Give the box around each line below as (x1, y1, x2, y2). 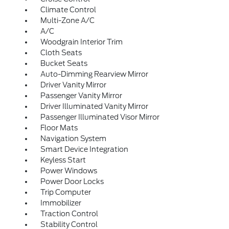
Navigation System (40, 134, 106, 143)
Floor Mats (40, 124, 78, 132)
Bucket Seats (40, 59, 87, 68)
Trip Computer (40, 188, 91, 197)
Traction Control (40, 210, 98, 218)
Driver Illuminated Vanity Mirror (40, 102, 148, 111)
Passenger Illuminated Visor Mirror (40, 113, 159, 122)
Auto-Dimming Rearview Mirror (40, 70, 148, 79)
